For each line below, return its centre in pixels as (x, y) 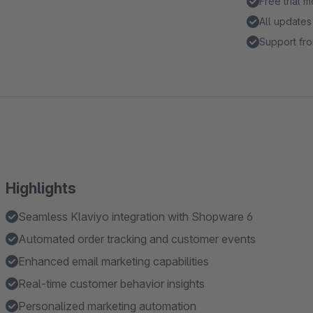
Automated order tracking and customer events (137, 239)
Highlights (41, 188)
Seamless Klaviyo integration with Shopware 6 (136, 217)
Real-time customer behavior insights (111, 284)
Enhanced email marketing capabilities (114, 261)
